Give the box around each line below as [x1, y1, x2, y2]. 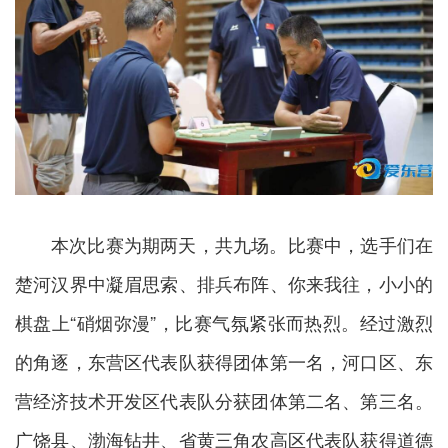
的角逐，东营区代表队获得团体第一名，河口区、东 [15, 347, 433, 374]
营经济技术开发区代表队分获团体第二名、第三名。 [15, 386, 433, 413]
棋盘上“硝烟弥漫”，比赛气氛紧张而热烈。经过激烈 [15, 308, 433, 335]
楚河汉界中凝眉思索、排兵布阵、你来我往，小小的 [15, 269, 433, 296]
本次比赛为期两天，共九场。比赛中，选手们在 [51, 230, 433, 257]
